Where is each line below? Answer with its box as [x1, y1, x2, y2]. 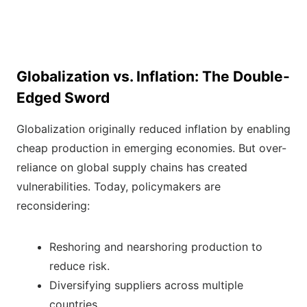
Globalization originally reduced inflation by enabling [16, 122, 291, 136]
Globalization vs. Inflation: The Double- [16, 68, 290, 86]
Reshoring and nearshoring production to [49, 240, 262, 254]
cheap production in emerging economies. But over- [16, 141, 286, 156]
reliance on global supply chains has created [16, 160, 247, 175]
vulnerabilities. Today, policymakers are [16, 180, 221, 194]
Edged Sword [16, 89, 110, 107]
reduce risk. [49, 259, 110, 273]
